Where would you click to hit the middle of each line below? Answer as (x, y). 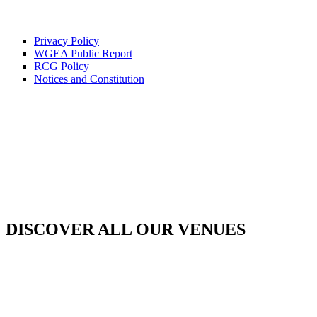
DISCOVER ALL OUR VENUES (126, 229)
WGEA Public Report (83, 53)
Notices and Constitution (89, 79)
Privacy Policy (67, 40)
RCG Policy (62, 66)
